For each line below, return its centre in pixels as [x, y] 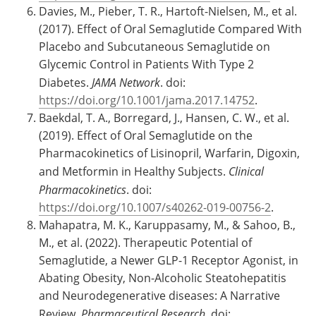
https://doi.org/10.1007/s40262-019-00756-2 [155, 207]
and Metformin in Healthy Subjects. [134, 171]
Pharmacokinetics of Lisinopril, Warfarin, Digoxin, [169, 153]
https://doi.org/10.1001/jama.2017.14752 [147, 100]
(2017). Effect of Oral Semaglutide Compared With [170, 29]
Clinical [246, 171]
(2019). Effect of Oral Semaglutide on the [146, 135]
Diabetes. [65, 82]
